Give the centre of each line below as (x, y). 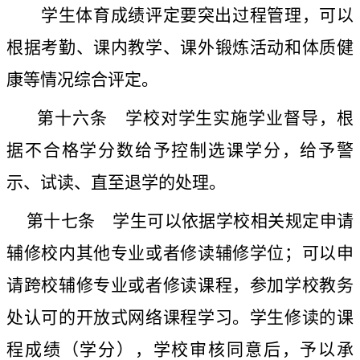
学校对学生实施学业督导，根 (231, 119)
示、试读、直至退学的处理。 (116, 183)
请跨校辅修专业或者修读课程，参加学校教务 (180, 286)
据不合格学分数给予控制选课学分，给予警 (180, 151)
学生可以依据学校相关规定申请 (225, 221)
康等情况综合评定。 (82, 80)
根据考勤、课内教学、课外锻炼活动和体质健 (180, 48)
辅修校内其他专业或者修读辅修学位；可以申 (180, 254)
